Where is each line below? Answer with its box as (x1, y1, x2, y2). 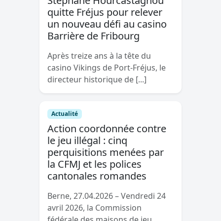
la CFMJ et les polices (47, 157, 142, 171)
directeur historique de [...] (47, 74, 147, 85)
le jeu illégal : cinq (47, 134, 127, 147)
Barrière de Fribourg (47, 29, 140, 42)
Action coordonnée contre (47, 122, 166, 135)
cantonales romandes (47, 169, 147, 183)
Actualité (51, 109, 78, 118)
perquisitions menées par (47, 146, 164, 159)
